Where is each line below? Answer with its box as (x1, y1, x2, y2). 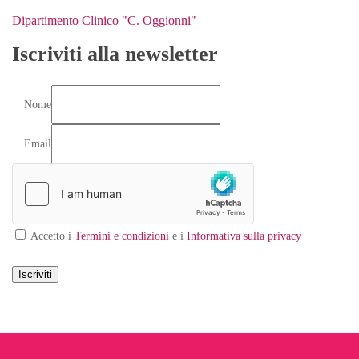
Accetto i (28, 229, 75, 242)
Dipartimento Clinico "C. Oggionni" (12, 14, 196, 27)
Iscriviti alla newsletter (12, 42, 218, 66)
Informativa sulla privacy (187, 229, 301, 242)
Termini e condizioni (75, 229, 172, 242)
